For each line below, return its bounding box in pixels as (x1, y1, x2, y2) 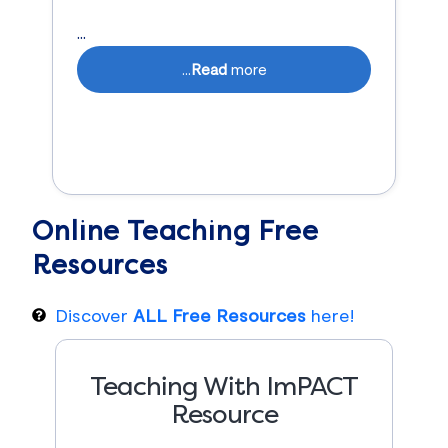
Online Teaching (32, 216, 259, 248)
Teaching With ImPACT (90, 371, 358, 403)
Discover (54, 303, 133, 326)
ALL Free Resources (132, 303, 306, 326)
